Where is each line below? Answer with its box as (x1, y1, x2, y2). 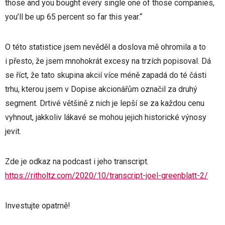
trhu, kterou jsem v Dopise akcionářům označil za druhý (5, 84, 197, 94)
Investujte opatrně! (5, 200, 70, 210)
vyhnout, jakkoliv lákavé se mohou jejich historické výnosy (5, 112, 206, 122)
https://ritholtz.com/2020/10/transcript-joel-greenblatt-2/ (5, 170, 208, 180)
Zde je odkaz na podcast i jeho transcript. (5, 156, 149, 166)
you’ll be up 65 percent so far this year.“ (5, 12, 142, 22)
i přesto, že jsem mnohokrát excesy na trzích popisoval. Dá (5, 56, 211, 66)
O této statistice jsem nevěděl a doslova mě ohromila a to (5, 42, 206, 52)
